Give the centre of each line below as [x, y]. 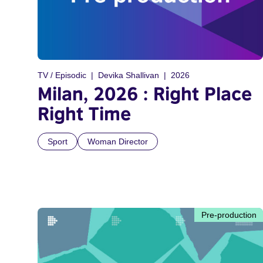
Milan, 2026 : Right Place [145, 93]
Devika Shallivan [129, 75]
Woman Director [118, 141]
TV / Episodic [62, 75]
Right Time [85, 113]
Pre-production [229, 215]
